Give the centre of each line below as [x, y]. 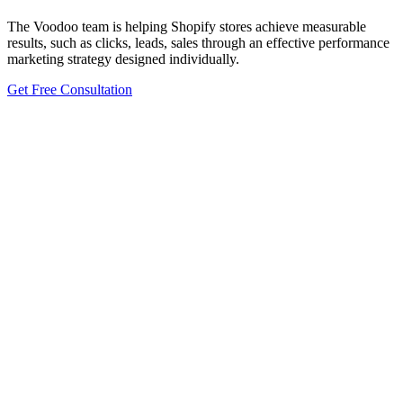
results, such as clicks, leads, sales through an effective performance [198, 42]
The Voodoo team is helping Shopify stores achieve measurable [187, 26]
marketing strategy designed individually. [123, 58]
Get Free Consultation [70, 89]
